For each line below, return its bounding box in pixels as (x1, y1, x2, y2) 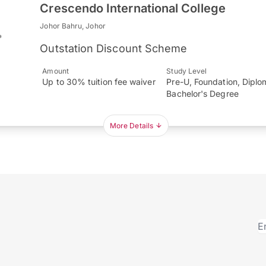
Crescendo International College (40, 1, 226, 16)
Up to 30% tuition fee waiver (42, 77, 156, 87)
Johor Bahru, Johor (40, 21, 106, 31)
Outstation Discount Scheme (40, 42, 188, 55)
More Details (109, 121, 153, 131)
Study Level (166, 66, 207, 76)
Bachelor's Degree (166, 88, 239, 99)
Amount (42, 66, 69, 76)
